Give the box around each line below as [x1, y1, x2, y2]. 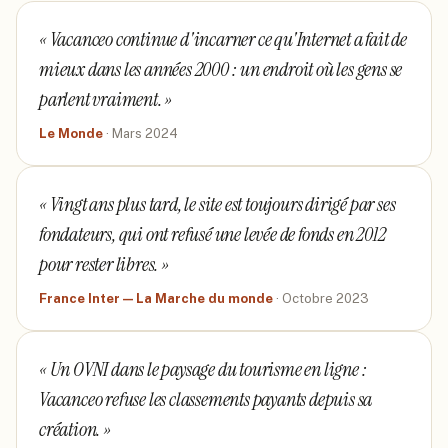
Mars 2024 [112, 126, 178, 141]
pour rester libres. [39, 251, 159, 277]
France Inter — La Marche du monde [39, 291, 273, 306]
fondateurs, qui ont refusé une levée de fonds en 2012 [39, 221, 386, 247]
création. [39, 416, 101, 442]
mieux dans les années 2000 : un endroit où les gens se [39, 56, 403, 82]
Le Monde [39, 126, 103, 141]
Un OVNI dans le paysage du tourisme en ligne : [49, 356, 368, 382]
